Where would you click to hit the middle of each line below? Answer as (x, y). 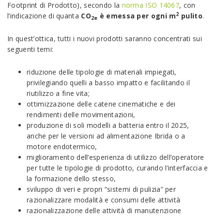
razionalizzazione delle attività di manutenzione (104, 211)
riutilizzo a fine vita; (58, 93)
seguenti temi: (31, 49)
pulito (191, 16)
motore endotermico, (62, 147)
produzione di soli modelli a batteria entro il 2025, (108, 125)
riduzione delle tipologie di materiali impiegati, (102, 72)
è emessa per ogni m (137, 16)
